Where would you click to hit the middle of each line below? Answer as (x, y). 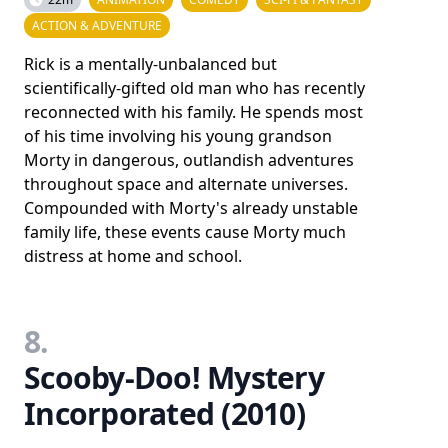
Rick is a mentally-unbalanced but (150, 64)
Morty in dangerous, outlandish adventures (189, 160)
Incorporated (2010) (164, 413)
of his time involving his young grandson (178, 136)
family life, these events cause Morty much (185, 232)
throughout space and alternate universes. (186, 184)
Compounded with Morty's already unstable (191, 208)
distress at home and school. (133, 256)
